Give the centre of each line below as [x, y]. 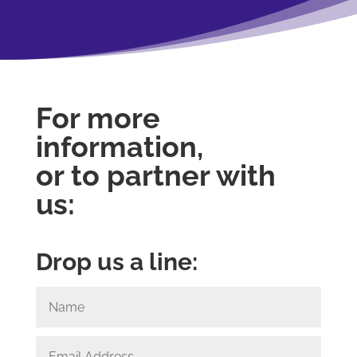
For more [98, 118]
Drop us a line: [116, 262]
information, [119, 147]
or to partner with [155, 175]
